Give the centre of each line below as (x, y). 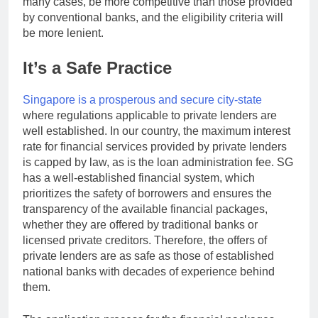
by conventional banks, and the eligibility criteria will (153, 18)
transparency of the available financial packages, (145, 209)
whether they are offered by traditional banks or (140, 225)
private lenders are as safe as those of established (148, 256)
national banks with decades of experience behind (149, 272)
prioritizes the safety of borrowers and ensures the (147, 194)
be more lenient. (63, 33)
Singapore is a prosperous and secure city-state (142, 100)
